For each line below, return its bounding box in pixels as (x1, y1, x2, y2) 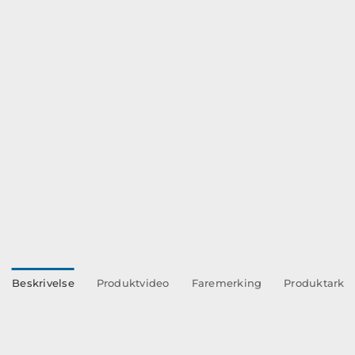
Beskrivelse (12, 277, 74, 289)
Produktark (284, 277, 345, 289)
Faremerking (191, 277, 262, 289)
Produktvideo (96, 277, 170, 289)
